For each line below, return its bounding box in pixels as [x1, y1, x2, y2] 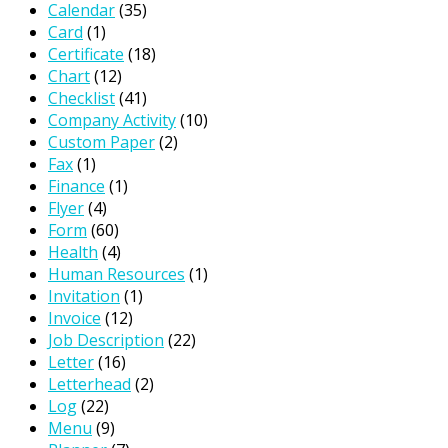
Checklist [48, 86, 115, 109]
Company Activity [48, 108, 176, 131]
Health [48, 240, 98, 263]
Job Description [48, 328, 164, 351]
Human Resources [48, 262, 185, 285]
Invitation [48, 284, 120, 307]
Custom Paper [48, 130, 155, 153]
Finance [48, 174, 105, 197]
